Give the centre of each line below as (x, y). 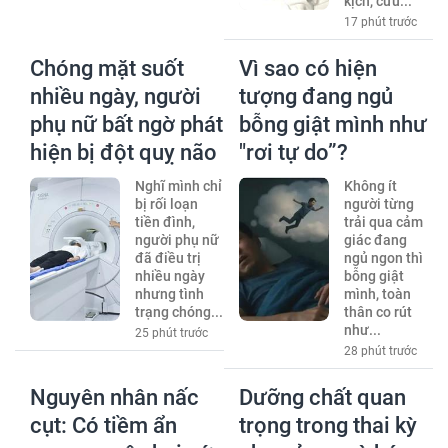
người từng (378, 204)
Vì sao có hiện (308, 69)
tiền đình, (164, 222)
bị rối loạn (166, 204)
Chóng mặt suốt (107, 69)
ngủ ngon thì (383, 258)
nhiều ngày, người (115, 97)
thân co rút (377, 312)
